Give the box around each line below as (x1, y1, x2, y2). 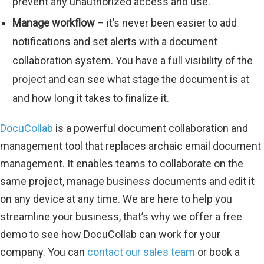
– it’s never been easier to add (95, 16, 237, 29)
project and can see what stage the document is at (12, 73, 249, 85)
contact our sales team (87, 246, 195, 258)
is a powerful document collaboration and (53, 122, 248, 134)
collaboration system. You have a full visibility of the (12, 54, 253, 67)
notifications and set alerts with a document (12, 35, 217, 48)
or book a (195, 246, 240, 258)
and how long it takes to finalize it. (12, 92, 169, 104)
